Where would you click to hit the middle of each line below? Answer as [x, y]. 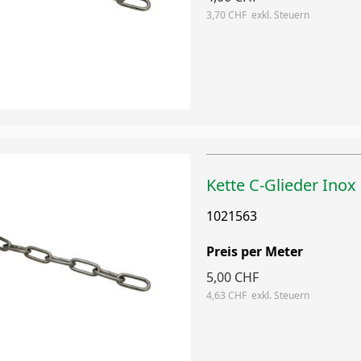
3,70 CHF [226, 15]
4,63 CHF [226, 296]
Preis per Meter [254, 252]
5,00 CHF [232, 278]
